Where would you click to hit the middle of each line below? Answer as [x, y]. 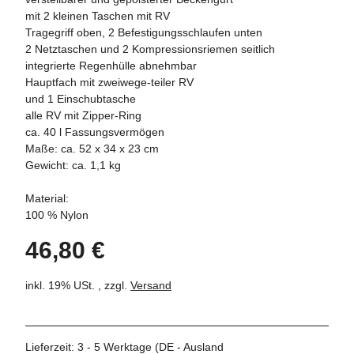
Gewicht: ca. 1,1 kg [73, 165]
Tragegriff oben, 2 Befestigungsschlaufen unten [144, 32]
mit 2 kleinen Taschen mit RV [98, 15]
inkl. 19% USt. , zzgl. [78, 285]
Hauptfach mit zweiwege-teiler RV [109, 82]
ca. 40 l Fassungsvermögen [95, 132]
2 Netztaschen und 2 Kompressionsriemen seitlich [150, 49]
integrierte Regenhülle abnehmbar [111, 65]
